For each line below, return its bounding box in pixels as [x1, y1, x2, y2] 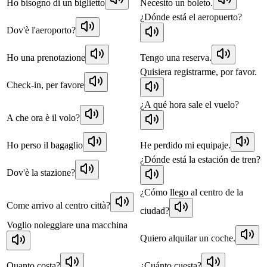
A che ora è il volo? [7, 112, 80, 123]
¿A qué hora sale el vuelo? [140, 99, 239, 110]
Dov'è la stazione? [7, 167, 75, 178]
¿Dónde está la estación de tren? [140, 154, 260, 164]
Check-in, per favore [7, 79, 84, 90]
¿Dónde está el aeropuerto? [140, 11, 242, 22]
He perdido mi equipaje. [140, 139, 231, 150]
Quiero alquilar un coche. [140, 232, 235, 243]
